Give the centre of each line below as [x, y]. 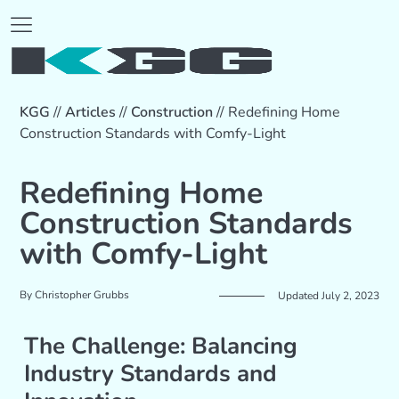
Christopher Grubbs [81, 295]
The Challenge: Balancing [161, 346]
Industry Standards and [151, 374]
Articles [91, 112]
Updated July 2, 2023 [328, 296]
